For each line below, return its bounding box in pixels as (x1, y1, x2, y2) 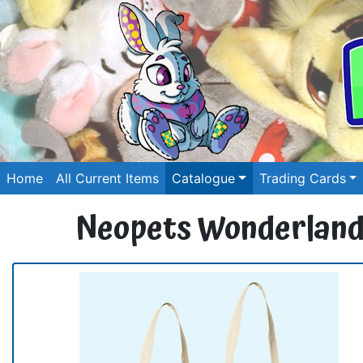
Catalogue (172, 170, 235, 186)
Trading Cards (258, 170, 346, 186)
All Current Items (56, 170, 159, 186)
